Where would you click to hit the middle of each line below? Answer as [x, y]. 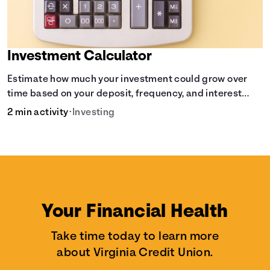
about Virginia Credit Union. [135, 253]
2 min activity [38, 113]
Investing [94, 113]
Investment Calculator [80, 57]
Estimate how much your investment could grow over [127, 80]
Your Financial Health [135, 212]
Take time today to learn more [135, 237]
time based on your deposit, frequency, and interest [125, 94]
